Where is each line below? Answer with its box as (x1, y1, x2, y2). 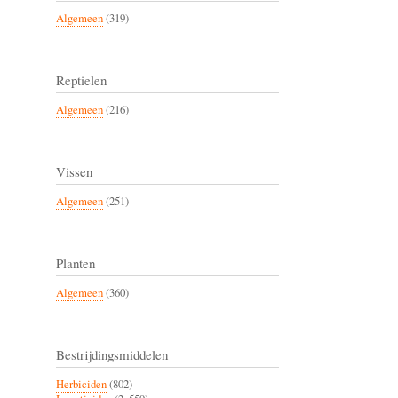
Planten (56, 253, 95, 272)
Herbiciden (56, 376, 107, 392)
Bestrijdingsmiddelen (56, 345, 168, 363)
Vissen (56, 162, 92, 180)
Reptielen (56, 70, 107, 89)
